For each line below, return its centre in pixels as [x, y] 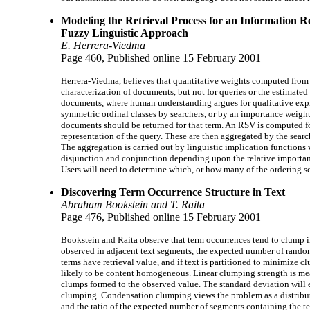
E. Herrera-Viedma [103, 45]
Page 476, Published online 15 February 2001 [161, 217]
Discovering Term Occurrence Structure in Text [173, 192]
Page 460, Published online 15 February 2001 [161, 57]
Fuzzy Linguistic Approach [125, 33]
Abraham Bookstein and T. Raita [133, 204]
